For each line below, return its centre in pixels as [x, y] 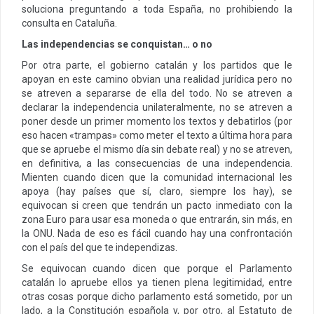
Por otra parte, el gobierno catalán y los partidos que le [157, 65]
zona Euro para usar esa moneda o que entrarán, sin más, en [157, 219]
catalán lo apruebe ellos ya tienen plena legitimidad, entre [157, 282]
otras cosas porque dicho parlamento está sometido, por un [157, 296]
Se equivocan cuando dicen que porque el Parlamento [157, 268]
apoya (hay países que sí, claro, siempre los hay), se [157, 191]
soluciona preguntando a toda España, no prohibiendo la [157, 9]
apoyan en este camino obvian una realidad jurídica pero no [157, 79]
